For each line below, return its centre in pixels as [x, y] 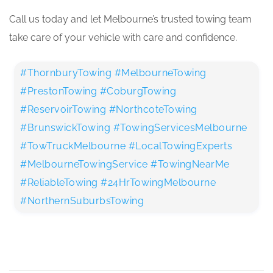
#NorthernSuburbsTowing [82, 200]
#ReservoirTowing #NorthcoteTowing [109, 109]
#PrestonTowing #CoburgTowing [98, 91]
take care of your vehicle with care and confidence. [123, 37]
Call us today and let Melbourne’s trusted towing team [130, 19]
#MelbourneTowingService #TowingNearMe [125, 164]
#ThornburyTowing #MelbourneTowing [113, 73]
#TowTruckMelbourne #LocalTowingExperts [126, 146]
